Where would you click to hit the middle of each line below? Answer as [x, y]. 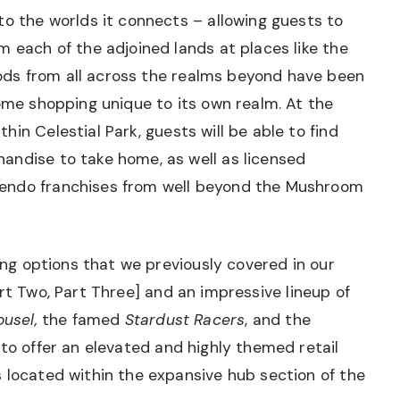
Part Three [95, 292]
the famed [81, 320]
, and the [278, 320]
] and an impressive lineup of [242, 292]
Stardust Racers [185, 320]
